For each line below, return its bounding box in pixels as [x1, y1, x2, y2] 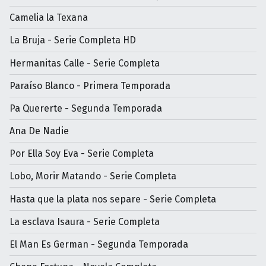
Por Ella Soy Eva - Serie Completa [9, 148, 154, 160]
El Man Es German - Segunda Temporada [9, 238, 188, 250]
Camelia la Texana [9, 12, 88, 24]
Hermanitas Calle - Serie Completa [9, 57, 160, 69]
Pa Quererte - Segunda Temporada [9, 102, 162, 114]
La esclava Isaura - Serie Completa [9, 216, 160, 227]
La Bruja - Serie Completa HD [9, 34, 136, 46]
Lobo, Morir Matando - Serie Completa [9, 170, 176, 182]
